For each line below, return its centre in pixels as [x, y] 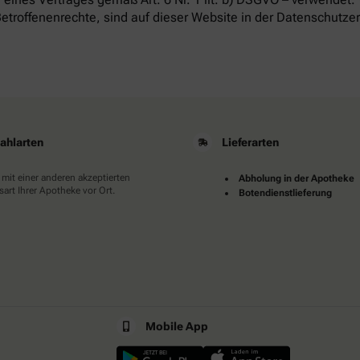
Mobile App [177, 326]
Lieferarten [250, 142]
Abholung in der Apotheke [297, 178]
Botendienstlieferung [285, 192]
